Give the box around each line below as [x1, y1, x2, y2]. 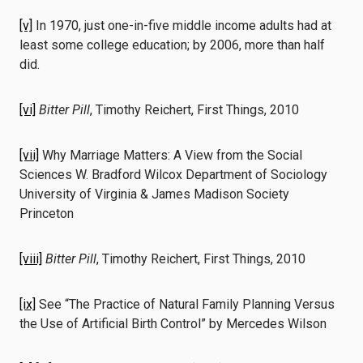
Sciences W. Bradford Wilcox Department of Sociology [19, 167, 327, 182]
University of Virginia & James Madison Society [19, 186, 289, 202]
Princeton [19, 206, 74, 221]
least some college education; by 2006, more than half [19, 37, 325, 53]
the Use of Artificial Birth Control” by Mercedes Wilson [19, 316, 327, 331]
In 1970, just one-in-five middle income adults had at [32, 18, 331, 33]
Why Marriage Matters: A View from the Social [39, 147, 302, 163]
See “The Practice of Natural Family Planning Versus [36, 297, 335, 312]
